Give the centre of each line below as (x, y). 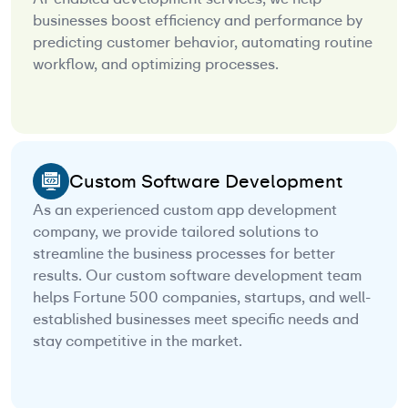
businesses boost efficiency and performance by (198, 21)
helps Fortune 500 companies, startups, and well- (202, 298)
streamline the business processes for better (184, 254)
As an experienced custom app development (185, 210)
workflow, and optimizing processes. (156, 65)
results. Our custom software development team (197, 276)
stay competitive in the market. (138, 342)
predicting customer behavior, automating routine (203, 43)
